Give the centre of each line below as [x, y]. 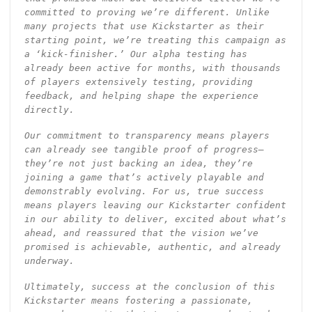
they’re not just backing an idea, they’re [138, 163]
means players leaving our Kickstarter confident [155, 205]
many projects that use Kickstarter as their [144, 26]
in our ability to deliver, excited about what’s [155, 219]
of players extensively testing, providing [138, 81]
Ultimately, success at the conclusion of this [149, 286]
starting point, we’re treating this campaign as [155, 40]
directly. [49, 109]
